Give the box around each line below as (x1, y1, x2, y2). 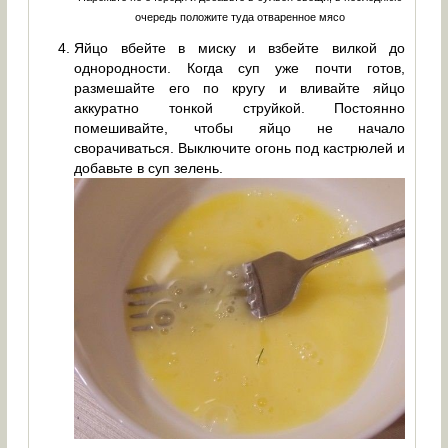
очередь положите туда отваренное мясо (134, 10, 345, 23)
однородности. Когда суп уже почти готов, (74, 60, 406, 77)
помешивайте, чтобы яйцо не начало (74, 120, 406, 137)
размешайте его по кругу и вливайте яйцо (74, 80, 406, 97)
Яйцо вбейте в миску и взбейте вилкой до (74, 40, 406, 57)
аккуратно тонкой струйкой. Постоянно (74, 100, 406, 117)
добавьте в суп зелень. (74, 160, 224, 177)
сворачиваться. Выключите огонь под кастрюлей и (74, 140, 406, 157)
